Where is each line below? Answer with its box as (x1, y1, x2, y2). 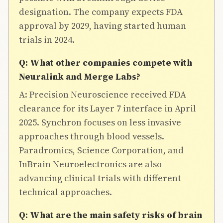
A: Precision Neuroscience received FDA (19, 88, 186, 101)
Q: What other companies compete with (19, 56, 192, 69)
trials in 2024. (19, 33, 75, 46)
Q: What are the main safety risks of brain (19, 208, 202, 221)
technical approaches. (19, 185, 112, 198)
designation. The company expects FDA (19, 5, 183, 18)
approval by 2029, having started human (19, 19, 186, 32)
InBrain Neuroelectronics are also (19, 157, 162, 170)
